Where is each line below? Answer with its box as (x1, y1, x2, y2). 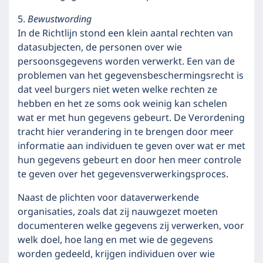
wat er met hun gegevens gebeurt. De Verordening (18, 110, 245, 126)
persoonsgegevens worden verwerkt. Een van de (18, 54, 235, 69)
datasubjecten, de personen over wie (18, 40, 182, 55)
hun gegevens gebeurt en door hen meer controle (18, 153, 241, 168)
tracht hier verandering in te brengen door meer (18, 124, 234, 140)
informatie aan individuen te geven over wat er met (18, 139, 245, 154)
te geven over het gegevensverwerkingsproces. (18, 167, 228, 182)
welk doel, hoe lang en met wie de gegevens (18, 232, 213, 248)
